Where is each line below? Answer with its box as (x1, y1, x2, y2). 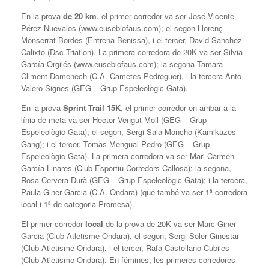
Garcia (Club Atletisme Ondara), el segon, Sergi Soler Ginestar (21, 230, 239, 242)
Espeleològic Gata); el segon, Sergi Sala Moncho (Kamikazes (21, 126, 236, 138)
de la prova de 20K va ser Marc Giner (106, 218, 236, 230)
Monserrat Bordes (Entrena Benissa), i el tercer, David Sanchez (21, 34, 242, 46)
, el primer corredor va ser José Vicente (97, 10, 234, 22)
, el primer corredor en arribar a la (121, 102, 236, 114)
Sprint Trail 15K (63, 102, 121, 114)
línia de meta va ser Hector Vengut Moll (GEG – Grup (21, 114, 207, 126)
